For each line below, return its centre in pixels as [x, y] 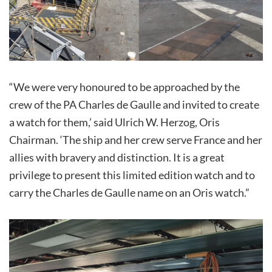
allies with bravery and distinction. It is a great [117, 158]
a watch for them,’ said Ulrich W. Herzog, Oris [114, 122]
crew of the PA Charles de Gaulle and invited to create [134, 105]
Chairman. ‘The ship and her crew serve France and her [136, 140]
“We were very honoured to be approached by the [124, 87]
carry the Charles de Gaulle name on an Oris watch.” [129, 193]
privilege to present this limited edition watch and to [132, 175]
